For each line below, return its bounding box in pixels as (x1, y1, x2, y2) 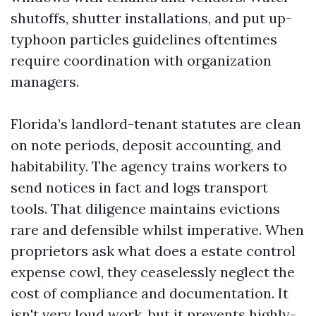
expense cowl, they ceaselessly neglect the (11, 263, 295, 281)
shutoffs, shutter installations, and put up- (11, 9, 292, 27)
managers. (11, 73, 79, 90)
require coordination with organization (11, 51, 272, 69)
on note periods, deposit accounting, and (11, 136, 281, 154)
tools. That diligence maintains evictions (11, 200, 280, 217)
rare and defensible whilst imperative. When (11, 221, 304, 238)
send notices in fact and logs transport (11, 178, 268, 196)
